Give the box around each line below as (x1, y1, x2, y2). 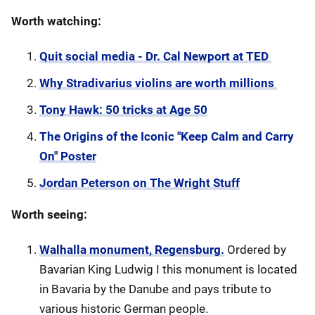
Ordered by (224, 243, 286, 257)
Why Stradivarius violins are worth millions (39, 76, 277, 90)
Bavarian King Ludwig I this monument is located (39, 262, 297, 276)
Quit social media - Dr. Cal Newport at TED (39, 49, 271, 63)
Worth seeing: (11, 207, 87, 221)
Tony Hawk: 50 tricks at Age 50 (39, 103, 207, 117)
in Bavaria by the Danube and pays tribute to (39, 282, 271, 296)
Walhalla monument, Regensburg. (39, 243, 224, 257)
